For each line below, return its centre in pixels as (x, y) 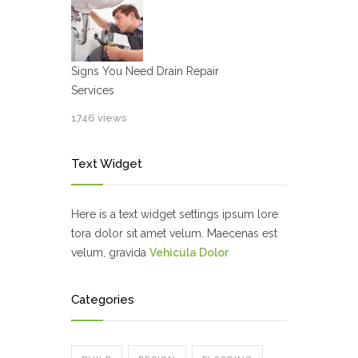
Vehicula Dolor (189, 253)
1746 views (99, 118)
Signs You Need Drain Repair (145, 72)
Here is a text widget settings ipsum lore (175, 215)
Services (93, 91)
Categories (103, 300)
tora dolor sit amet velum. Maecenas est (174, 234)
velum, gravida (110, 253)
